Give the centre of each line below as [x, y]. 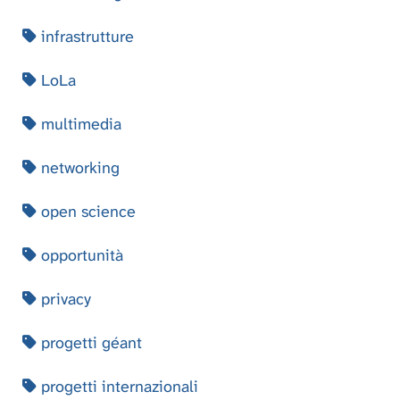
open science [86, 211]
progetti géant [89, 342]
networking [78, 167]
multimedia [79, 124]
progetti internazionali [117, 386]
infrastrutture [85, 36]
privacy [64, 299]
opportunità [80, 255]
